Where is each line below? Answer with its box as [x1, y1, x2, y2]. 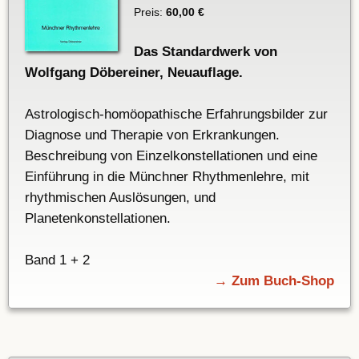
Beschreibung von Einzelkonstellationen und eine [25, 148, 317, 164]
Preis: [133, 6, 166, 19]
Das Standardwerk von [133, 44, 277, 60]
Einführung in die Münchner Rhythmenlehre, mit [25, 169, 309, 185]
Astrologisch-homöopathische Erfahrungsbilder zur [25, 107, 328, 123]
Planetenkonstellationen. [25, 211, 171, 227]
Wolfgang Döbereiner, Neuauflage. [25, 65, 243, 81]
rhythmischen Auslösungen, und [25, 190, 216, 206]
